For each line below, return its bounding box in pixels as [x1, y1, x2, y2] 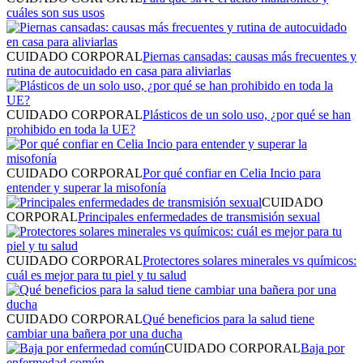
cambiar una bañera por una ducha [6, 326, 182, 340]
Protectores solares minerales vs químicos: [143, 253, 357, 267]
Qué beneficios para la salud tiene [143, 311, 314, 326]
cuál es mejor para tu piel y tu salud [6, 267, 186, 282]
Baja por [301, 340, 344, 355]
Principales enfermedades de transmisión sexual [78, 209, 320, 224]
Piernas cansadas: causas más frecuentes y [143, 49, 357, 63]
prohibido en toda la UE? [6, 122, 135, 136]
